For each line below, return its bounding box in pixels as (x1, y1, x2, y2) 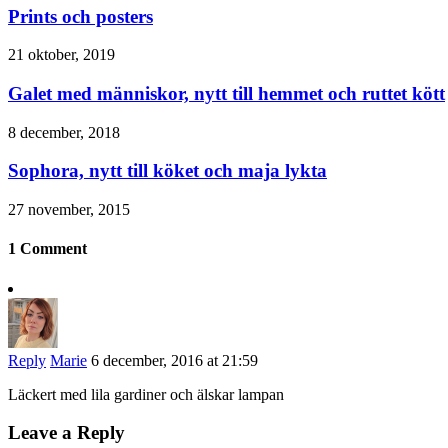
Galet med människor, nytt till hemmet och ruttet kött (8, 82, 445, 104)
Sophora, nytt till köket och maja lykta (8, 160, 327, 182)
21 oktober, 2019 (8, 46, 115, 64)
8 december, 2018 (8, 123, 120, 141)
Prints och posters (8, 5, 153, 27)
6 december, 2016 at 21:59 (91, 351, 258, 369)
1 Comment (8, 240, 87, 258)
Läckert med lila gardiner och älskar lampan (8, 385, 284, 403)
